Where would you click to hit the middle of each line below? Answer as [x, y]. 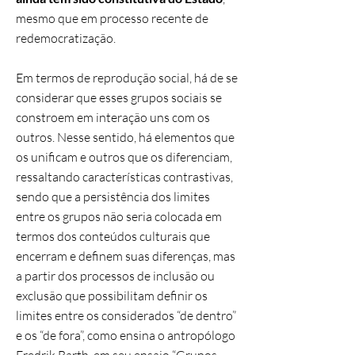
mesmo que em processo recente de [112, 18]
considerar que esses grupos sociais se [119, 97]
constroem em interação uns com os [113, 117]
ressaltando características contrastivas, [124, 177]
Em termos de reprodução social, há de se [127, 78]
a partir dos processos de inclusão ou [115, 276]
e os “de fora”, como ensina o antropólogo [126, 335]
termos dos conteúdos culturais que [113, 236]
